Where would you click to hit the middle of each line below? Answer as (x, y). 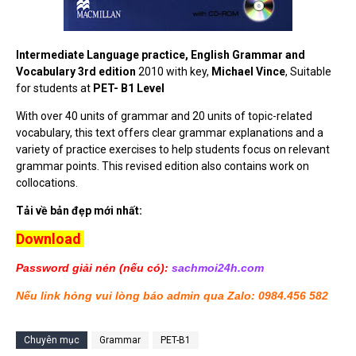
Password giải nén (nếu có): (94, 268)
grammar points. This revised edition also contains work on (163, 166)
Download (48, 239)
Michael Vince (248, 72)
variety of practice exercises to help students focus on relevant (173, 150)
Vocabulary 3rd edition (76, 72)
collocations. (47, 183)
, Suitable (308, 72)
